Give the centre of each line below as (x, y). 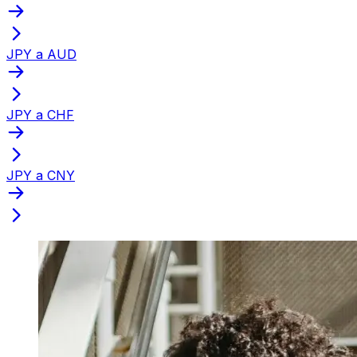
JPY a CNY (41, 175)
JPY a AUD (41, 54)
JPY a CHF (40, 114)
